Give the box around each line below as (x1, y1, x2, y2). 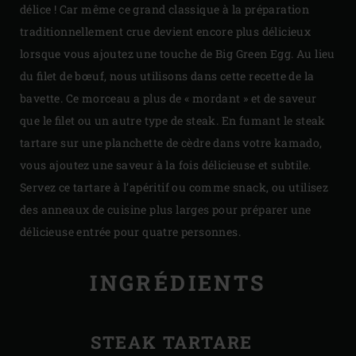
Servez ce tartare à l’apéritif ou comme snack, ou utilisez (20, 179, 329, 195)
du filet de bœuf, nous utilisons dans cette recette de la (20, 68, 315, 83)
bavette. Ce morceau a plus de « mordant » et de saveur (20, 90, 317, 106)
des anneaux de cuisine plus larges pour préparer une (20, 201, 311, 217)
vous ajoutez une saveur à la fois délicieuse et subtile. (20, 157, 311, 172)
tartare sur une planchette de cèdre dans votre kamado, (20, 134, 323, 150)
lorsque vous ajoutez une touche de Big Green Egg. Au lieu (20, 45, 335, 61)
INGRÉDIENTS (90, 269, 266, 297)
